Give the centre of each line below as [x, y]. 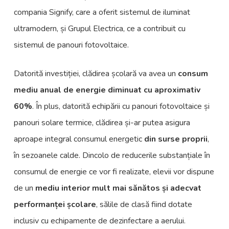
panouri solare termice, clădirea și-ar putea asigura [102, 123]
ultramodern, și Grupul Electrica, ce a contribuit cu [99, 29]
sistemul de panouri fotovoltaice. [71, 45]
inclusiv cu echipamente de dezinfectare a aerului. [99, 221]
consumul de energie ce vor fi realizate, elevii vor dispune [114, 172]
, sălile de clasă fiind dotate [144, 204]
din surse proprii [176, 139]
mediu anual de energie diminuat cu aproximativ [107, 90]
